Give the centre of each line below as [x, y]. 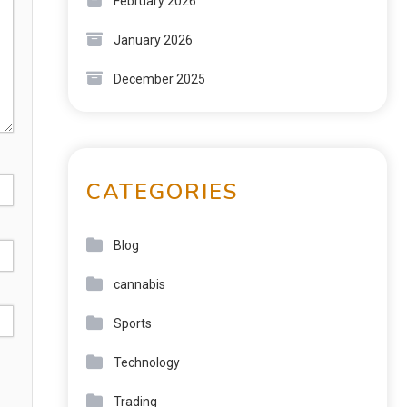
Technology [147, 362]
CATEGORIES [162, 192]
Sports [133, 323]
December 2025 [159, 79]
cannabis [139, 284]
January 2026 [153, 40]
